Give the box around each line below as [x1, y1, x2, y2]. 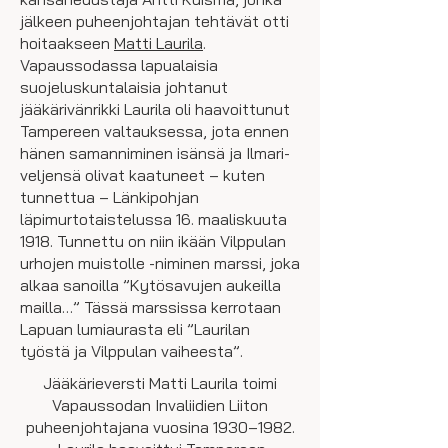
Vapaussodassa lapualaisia [20, 55, 218, 75]
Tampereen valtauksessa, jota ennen [20, 121, 289, 141]
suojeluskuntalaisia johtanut [20, 77, 228, 97]
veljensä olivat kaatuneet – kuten [20, 165, 265, 185]
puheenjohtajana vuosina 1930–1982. [25, 417, 295, 437]
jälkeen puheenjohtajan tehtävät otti [20, 11, 289, 31]
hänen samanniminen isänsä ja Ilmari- [20, 143, 290, 163]
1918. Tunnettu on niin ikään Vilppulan [20, 231, 286, 251]
